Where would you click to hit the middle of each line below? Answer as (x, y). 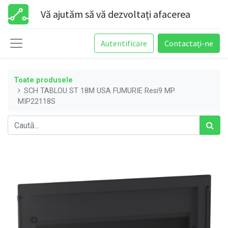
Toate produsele (43, 80)
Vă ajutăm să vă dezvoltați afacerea (116, 14)
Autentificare (124, 43)
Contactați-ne (189, 43)
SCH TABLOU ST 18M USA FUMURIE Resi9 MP (100, 91)
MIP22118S (37, 101)
